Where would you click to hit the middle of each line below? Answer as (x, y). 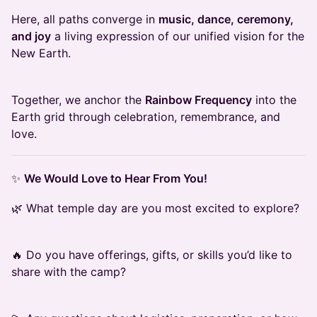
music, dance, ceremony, (226, 19)
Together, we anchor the (78, 100)
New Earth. (41, 53)
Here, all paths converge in (85, 19)
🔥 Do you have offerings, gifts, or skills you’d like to (152, 255)
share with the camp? (69, 272)
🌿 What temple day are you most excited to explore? (155, 208)
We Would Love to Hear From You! (116, 179)
